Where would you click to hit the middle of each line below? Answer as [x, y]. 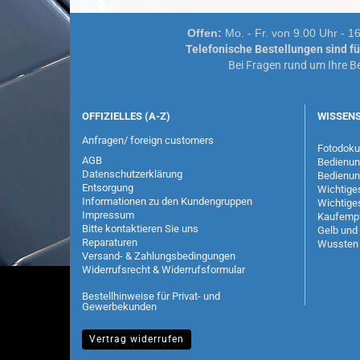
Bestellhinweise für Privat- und [151, 296]
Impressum [108, 215]
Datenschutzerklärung [132, 174]
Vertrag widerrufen [137, 339]
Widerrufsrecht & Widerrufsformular [164, 270]
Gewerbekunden [119, 307]
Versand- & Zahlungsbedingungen [159, 256]
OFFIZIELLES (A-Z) [126, 116]
